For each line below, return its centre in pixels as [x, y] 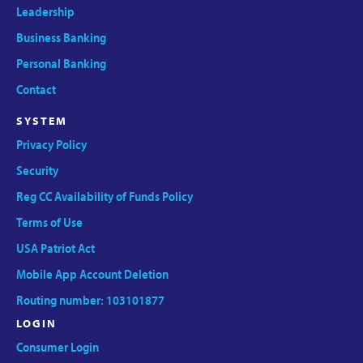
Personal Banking [61, 63]
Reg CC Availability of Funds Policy [105, 196]
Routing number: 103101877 [90, 299]
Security [37, 170]
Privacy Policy [51, 144]
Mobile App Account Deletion [92, 273]
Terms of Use [49, 222]
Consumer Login [58, 346]
